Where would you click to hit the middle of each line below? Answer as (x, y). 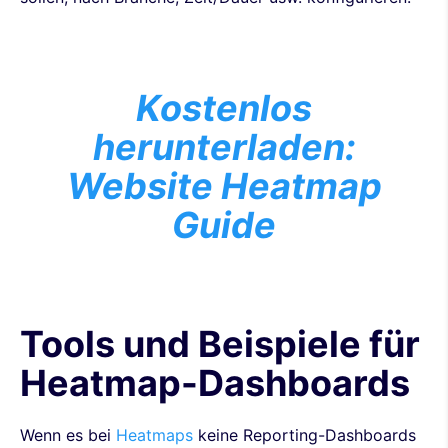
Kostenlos (224, 108)
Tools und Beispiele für (220, 344)
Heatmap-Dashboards (215, 383)
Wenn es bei (68, 435)
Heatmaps (154, 435)
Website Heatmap (224, 186)
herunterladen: (224, 147)
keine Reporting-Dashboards (304, 435)
